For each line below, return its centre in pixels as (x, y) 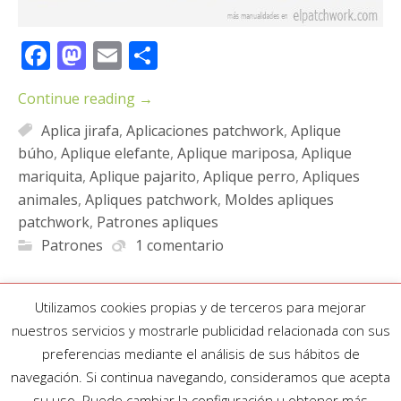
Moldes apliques (279, 199)
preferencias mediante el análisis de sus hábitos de (200, 354)
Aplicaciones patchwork (205, 130)
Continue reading (78, 98)
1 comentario (179, 245)
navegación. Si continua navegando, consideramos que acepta (200, 377)
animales (48, 199)
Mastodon (154, 55)
